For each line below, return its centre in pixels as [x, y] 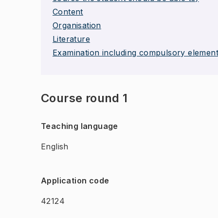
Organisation [77, 25]
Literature [71, 39]
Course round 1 [84, 98]
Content [68, 12]
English [55, 146]
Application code [75, 181]
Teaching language [80, 126]
